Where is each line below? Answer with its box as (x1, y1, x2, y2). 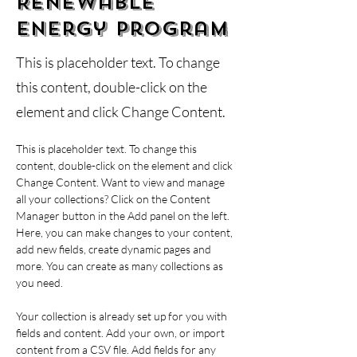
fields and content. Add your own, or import (16, 326, 227, 339)
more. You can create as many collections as (16, 259, 226, 273)
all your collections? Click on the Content (16, 192, 213, 206)
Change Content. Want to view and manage (16, 175, 227, 189)
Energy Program (16, 16, 229, 41)
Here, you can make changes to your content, (16, 226, 235, 239)
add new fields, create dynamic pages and (16, 242, 214, 256)
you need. (16, 276, 63, 289)
